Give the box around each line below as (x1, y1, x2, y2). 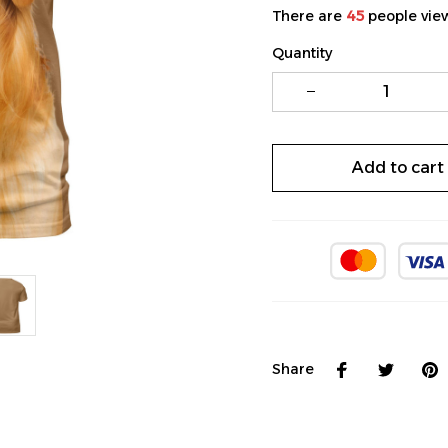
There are (272, 6, 346, 25)
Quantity (272, 43, 332, 62)
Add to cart (352, 158, 444, 178)
